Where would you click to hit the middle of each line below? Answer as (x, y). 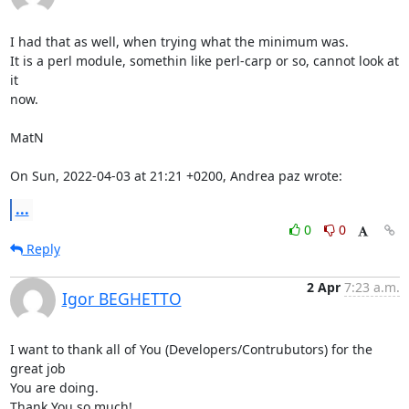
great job (39, 368)
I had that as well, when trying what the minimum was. (179, 41)
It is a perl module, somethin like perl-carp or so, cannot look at (204, 60)
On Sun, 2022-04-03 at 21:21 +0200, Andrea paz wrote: (176, 175)
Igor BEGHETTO (121, 298)
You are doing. (54, 387)
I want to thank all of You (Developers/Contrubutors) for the (191, 349)
